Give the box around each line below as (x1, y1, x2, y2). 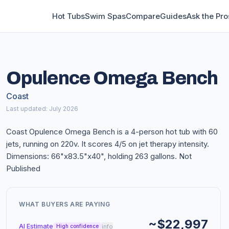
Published (6, 164, 40, 173)
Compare (126, 11, 160, 21)
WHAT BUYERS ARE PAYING (19, 200, 110, 208)
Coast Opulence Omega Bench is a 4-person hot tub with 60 (6, 127, 218, 136)
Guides (160, 11, 187, 21)
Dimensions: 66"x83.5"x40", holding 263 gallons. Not (6, 151, 192, 161)
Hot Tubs (52, 11, 85, 21)
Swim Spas (85, 11, 126, 21)
